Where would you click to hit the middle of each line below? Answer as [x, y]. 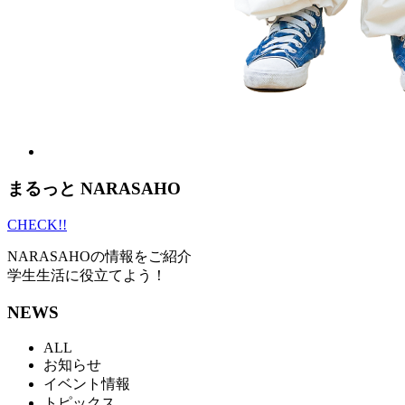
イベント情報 [87, 383]
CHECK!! [37, 225]
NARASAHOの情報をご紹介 [99, 257]
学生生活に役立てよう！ [87, 276]
